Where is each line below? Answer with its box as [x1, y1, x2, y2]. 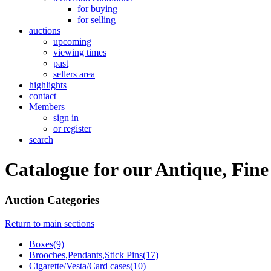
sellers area [53, 69, 95, 80]
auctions [29, 25, 60, 36]
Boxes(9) [29, 238, 64, 249]
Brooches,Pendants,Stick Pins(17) [29, 249, 158, 260]
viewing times [53, 47, 106, 58]
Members [29, 102, 65, 113]
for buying [77, 4, 117, 15]
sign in [53, 113, 79, 123]
